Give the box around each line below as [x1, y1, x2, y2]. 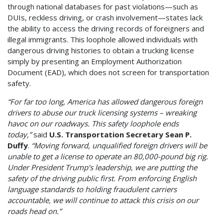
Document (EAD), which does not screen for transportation [7, 67, 209, 77]
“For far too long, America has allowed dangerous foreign [7, 96, 203, 107]
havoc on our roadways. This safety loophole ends [7, 118, 179, 128]
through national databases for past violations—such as [7, 1, 198, 11]
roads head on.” [7, 206, 61, 216]
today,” [7, 129, 31, 139]
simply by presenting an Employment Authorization [7, 56, 182, 66]
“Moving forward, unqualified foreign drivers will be [31, 140, 207, 150]
